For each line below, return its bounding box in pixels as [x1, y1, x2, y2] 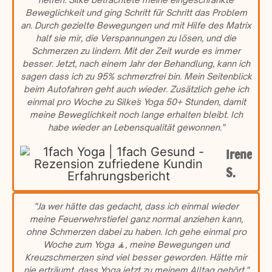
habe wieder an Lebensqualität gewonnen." [47, 121, 225, 132]
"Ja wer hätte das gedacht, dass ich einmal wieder [33, 200, 239, 211]
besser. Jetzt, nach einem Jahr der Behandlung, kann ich [22, 58, 250, 69]
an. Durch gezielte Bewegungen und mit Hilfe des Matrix [21, 19, 251, 30]
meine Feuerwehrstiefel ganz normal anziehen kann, [29, 213, 243, 224]
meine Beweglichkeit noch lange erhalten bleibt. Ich [29, 109, 243, 120]
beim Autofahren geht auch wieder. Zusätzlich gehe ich [23, 83, 249, 94]
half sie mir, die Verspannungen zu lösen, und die [36, 32, 236, 43]
